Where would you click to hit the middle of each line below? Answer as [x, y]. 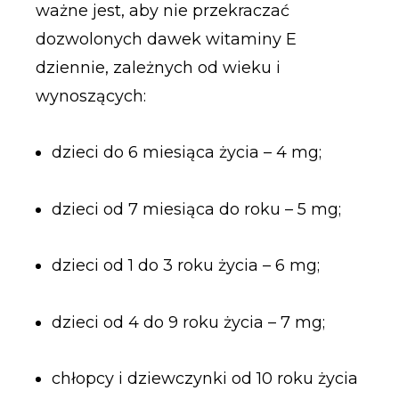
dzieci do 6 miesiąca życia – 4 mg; [186, 153]
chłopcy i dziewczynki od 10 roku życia [204, 379]
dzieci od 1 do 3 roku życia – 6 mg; [185, 266]
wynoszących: [90, 96]
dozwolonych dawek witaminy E [166, 39]
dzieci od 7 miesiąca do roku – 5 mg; [196, 209]
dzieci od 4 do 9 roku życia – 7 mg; [188, 322]
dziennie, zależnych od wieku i [158, 67]
